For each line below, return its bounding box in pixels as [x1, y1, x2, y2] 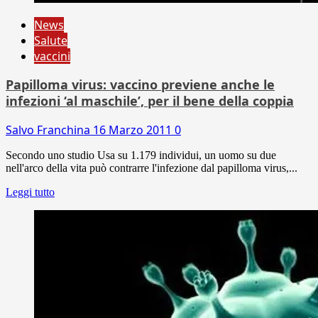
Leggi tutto [6, 185, 55, 198]
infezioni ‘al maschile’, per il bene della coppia [6, 92, 294, 109]
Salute [34, 32, 67, 48]
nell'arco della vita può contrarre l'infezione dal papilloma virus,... [6, 161, 297, 174]
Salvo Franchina [6, 121, 93, 138]
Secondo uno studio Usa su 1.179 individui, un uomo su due [6, 148, 276, 161]
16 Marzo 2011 [93, 121, 175, 138]
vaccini [34, 48, 70, 64]
